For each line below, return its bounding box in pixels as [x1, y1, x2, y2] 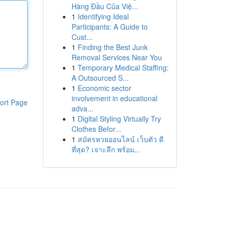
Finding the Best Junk [77, 42, 148, 52]
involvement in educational [71, 93, 157, 103]
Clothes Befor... [71, 124, 121, 134]
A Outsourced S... [71, 73, 129, 83]
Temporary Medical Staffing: [77, 62, 169, 73]
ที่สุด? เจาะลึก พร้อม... [71, 144, 141, 154]
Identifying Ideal [77, 11, 129, 21]
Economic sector [77, 83, 131, 93]
